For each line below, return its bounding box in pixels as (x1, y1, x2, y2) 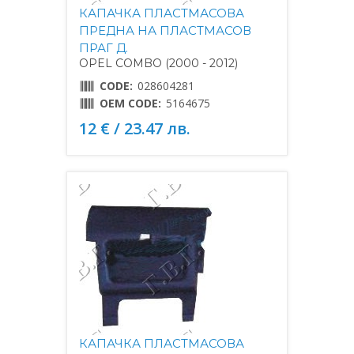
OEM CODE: (100, 95, 161, 111)
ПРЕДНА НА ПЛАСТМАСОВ (79, 22, 251, 38)
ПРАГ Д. (79, 40, 128, 55)
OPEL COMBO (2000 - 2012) (79, 55, 238, 70)
